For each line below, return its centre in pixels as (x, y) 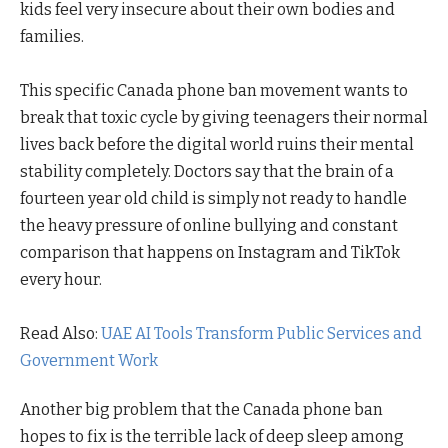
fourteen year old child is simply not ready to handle (213, 198)
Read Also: (60, 333)
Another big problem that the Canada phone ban (201, 410)
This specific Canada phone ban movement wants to (214, 90)
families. (52, 36)
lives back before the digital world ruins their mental (217, 144)
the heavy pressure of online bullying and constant (209, 225)
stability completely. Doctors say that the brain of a (207, 171)
